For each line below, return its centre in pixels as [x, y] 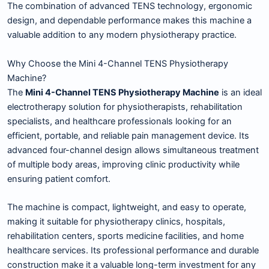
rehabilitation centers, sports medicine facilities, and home [125, 236]
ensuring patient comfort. [59, 179]
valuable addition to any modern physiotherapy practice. [122, 35]
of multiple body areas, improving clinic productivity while [123, 164]
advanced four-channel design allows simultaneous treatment [133, 150]
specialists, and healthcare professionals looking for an [119, 121]
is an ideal [240, 92]
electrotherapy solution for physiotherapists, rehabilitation [125, 107]
